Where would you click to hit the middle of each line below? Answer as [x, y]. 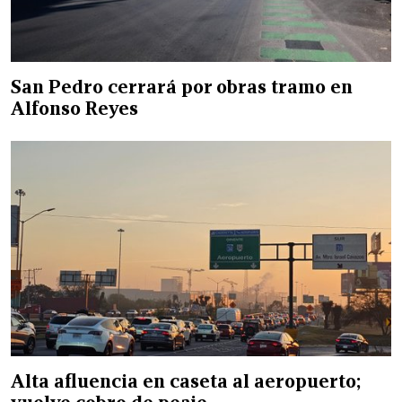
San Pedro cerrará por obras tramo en [182, 87]
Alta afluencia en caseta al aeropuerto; [186, 381]
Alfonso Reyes [79, 108]
